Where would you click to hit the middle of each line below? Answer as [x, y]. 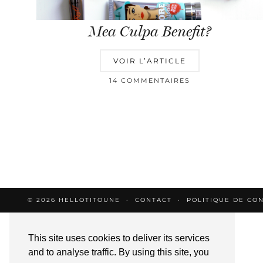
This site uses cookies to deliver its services [119, 238]
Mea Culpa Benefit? [150, 32]
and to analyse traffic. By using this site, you [119, 252]
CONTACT [154, 200]
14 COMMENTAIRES [150, 81]
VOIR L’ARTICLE [150, 61]
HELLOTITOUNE [90, 200]
